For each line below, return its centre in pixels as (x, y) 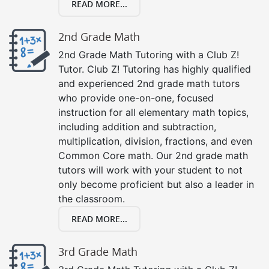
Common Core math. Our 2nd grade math (153, 155)
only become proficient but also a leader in (156, 184)
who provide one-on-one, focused (136, 98)
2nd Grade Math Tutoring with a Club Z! (149, 54)
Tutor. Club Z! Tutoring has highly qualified (155, 69)
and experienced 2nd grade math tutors (149, 83)
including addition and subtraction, (137, 126)
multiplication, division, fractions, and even (155, 141)
